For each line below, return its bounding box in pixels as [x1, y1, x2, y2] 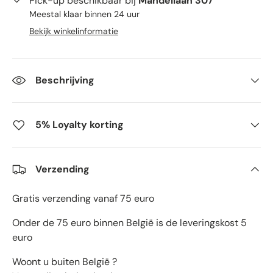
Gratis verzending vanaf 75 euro [12, 192, 154, 205]
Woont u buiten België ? [12, 255, 117, 268]
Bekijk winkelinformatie [29, 26, 118, 37]
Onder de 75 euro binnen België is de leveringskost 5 [12, 216, 247, 229]
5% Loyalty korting [35, 118, 124, 131]
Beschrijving [35, 74, 94, 87]
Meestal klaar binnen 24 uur [29, 9, 140, 19]
